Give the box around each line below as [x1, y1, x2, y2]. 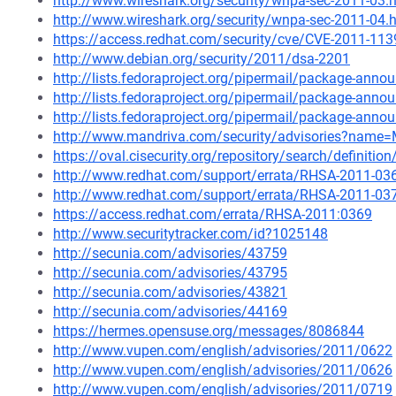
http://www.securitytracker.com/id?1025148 [53, 225, 328, 242]
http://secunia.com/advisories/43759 [53, 245, 287, 262]
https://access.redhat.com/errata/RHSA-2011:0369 [53, 206, 372, 223]
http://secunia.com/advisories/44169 [53, 303, 287, 320]
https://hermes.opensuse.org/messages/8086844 [53, 323, 364, 339]
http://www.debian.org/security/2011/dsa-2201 [53, 50, 350, 67]
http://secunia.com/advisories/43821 [53, 284, 287, 301]
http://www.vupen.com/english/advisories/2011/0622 [53, 342, 392, 359]
